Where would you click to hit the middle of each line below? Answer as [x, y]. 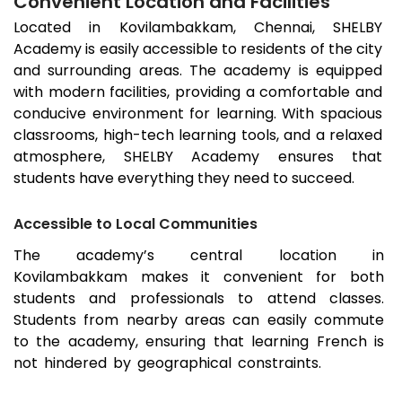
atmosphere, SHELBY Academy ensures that [198, 157]
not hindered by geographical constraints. [167, 363]
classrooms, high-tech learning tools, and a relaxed [198, 135]
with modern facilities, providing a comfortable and [198, 92]
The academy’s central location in [199, 256]
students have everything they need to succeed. [184, 179]
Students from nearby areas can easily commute [199, 320]
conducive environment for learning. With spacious [198, 114]
